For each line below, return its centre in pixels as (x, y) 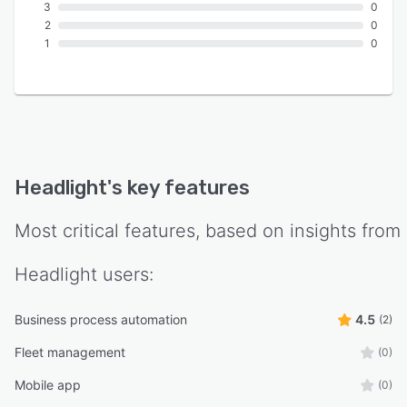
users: (125, 275)
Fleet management (70, 352)
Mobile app (48, 385)
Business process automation (101, 320)
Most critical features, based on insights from (208, 231)
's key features (179, 188)
